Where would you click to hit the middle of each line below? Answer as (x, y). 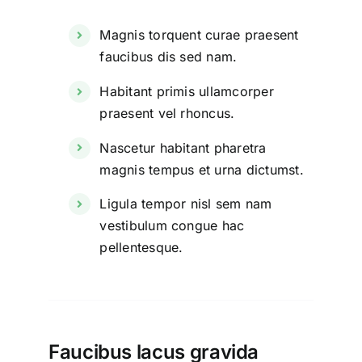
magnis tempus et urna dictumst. (202, 169)
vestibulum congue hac (172, 226)
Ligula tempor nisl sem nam (186, 204)
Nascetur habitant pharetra (183, 147)
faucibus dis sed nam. (168, 57)
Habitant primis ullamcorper (187, 92)
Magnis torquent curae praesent (199, 35)
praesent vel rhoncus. (167, 114)
